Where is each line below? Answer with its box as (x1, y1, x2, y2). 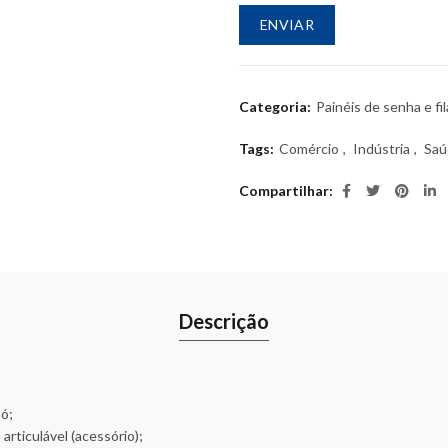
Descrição (179, 309, 269, 334)
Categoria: (239, 98, 314, 116)
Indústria (353, 140, 410, 158)
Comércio (279, 140, 339, 158)
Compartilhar (239, 182, 329, 200)
